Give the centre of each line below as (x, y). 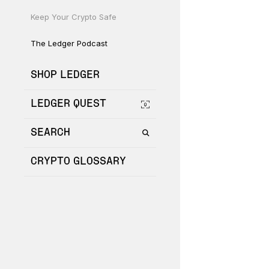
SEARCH (50, 133)
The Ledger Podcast (69, 43)
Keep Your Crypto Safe (74, 17)
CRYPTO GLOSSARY (78, 162)
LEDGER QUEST (68, 104)
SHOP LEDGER (65, 75)
